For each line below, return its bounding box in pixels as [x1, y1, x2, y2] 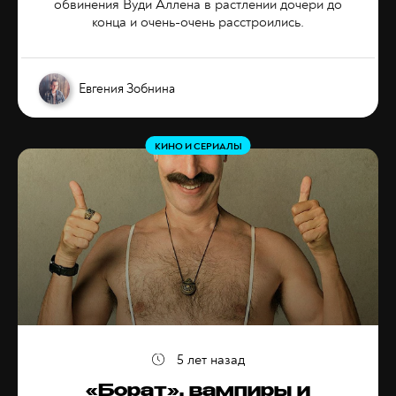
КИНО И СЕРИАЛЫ [154, 141, 242, 153]
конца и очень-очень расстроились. [92, 13, 304, 32]
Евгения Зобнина [79, 80, 175, 97]
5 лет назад [176, 351, 245, 369]
